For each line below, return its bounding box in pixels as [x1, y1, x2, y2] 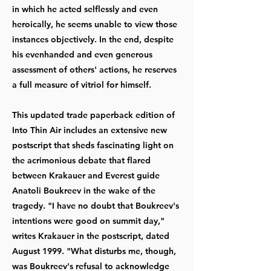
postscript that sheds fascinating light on [12, 139, 174, 151]
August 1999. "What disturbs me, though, [12, 245, 176, 256]
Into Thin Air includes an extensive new [12, 124, 167, 135]
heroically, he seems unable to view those [12, 18, 177, 30]
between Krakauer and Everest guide [12, 169, 160, 181]
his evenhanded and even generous [12, 48, 152, 60]
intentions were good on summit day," [12, 215, 165, 226]
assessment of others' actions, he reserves [12, 64, 177, 75]
